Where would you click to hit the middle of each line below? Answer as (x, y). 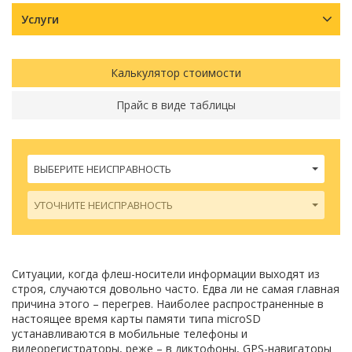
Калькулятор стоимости (176, 72)
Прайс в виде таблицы (176, 104)
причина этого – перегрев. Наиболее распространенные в (168, 303)
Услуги (40, 19)
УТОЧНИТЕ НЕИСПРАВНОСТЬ (103, 205)
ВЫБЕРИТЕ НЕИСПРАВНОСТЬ (103, 169)
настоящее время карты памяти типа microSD (136, 318)
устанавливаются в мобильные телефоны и (130, 333)
